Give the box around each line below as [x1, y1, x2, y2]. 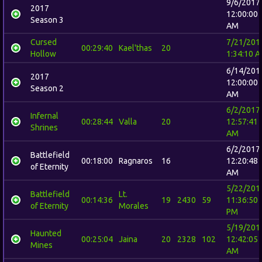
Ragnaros [119, 156, 153, 166]
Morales [119, 201, 149, 211]
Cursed [30, 37, 57, 47]
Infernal [30, 111, 58, 120]
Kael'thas [119, 43, 152, 53]
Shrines [30, 123, 58, 132]
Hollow [30, 49, 56, 58]
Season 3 [30, 15, 64, 25]
